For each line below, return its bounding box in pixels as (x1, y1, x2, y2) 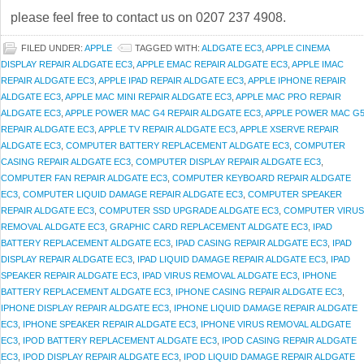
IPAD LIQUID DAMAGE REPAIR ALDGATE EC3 (137, 254, 326, 265)
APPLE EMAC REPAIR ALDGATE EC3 (136, 59, 288, 70)
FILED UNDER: (21, 43, 84, 54)
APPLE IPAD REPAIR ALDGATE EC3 (98, 76, 244, 86)
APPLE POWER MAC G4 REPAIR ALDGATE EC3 (65, 108, 261, 119)
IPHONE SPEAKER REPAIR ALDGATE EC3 (23, 319, 196, 330)
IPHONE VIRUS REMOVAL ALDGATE (201, 319, 351, 330)
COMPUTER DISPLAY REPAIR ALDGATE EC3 (136, 157, 321, 167)
